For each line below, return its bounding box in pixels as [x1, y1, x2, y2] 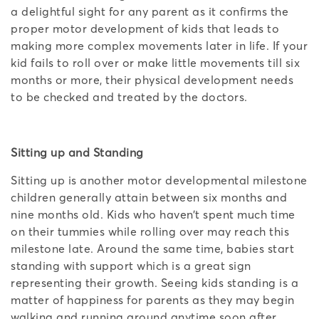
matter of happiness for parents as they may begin [11, 292, 295, 307]
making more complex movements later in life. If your [11, 38, 308, 53]
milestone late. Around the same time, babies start [11, 241, 294, 256]
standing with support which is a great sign [11, 258, 251, 273]
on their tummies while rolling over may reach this [11, 224, 289, 239]
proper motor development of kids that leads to [11, 21, 279, 36]
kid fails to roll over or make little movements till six [11, 55, 300, 70]
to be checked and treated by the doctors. [11, 89, 248, 104]
